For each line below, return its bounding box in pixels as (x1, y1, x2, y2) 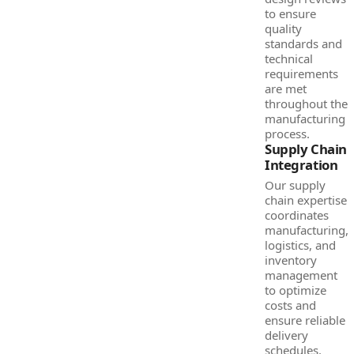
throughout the (265, 96, 348, 111)
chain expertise (265, 192, 347, 208)
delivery (265, 327, 308, 343)
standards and (265, 36, 342, 51)
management (265, 267, 337, 283)
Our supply (265, 177, 326, 193)
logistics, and (265, 237, 336, 253)
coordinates (265, 207, 329, 223)
